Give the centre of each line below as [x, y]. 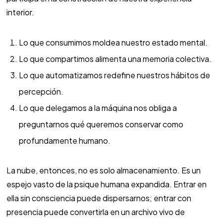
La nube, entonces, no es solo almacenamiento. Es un [103, 170]
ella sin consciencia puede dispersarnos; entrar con [99, 198]
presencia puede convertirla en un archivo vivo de [95, 212]
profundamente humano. [64, 141]
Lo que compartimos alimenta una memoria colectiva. [115, 59]
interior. [20, 12]
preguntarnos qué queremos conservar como [101, 124]
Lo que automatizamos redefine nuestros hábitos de [114, 75]
